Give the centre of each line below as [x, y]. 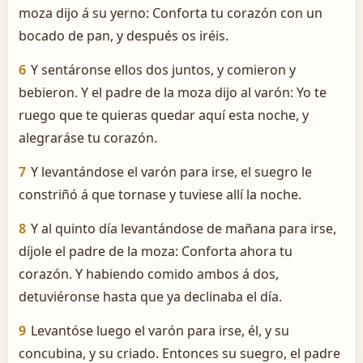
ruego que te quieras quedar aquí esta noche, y [164, 115]
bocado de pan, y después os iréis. [124, 36]
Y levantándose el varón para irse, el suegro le [171, 172]
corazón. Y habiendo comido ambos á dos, [149, 274]
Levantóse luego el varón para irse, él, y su [160, 331]
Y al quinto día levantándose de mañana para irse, [184, 228]
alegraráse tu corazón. [88, 138]
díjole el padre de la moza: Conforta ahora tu [156, 251]
